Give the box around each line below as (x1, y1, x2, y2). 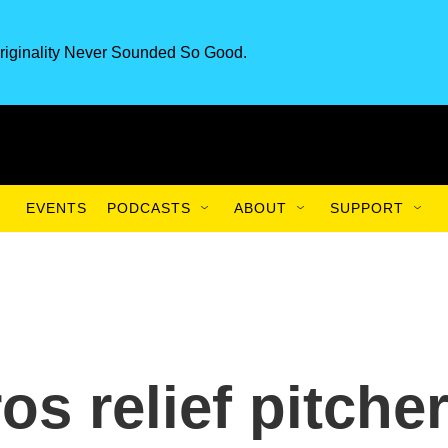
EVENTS (26, 200, 87, 216)
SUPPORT (330, 200, 404, 216)
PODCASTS (107, 200, 191, 216)
